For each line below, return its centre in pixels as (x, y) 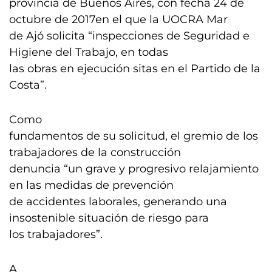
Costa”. (28, 85)
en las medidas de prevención (91, 185)
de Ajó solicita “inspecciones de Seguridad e (129, 36)
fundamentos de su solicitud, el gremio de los (134, 136)
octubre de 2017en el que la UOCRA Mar (118, 19)
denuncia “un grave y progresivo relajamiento (134, 169)
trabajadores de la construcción (95, 152)
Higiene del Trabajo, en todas (89, 52)
